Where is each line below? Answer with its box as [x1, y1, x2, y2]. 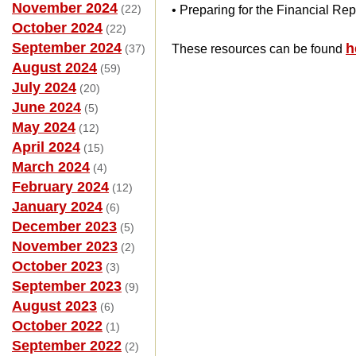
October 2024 [12, 20, 103, 36]
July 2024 [12, 79, 76, 95]
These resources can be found [172, 42, 346, 56]
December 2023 [12, 219, 117, 234]
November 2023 [12, 238, 118, 254]
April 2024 [12, 139, 80, 155]
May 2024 [12, 119, 75, 135]
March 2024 [12, 159, 90, 175]
